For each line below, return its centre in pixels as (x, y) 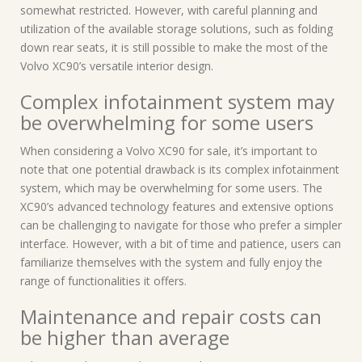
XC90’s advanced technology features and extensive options (177, 206)
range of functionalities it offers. (103, 281)
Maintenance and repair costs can (171, 316)
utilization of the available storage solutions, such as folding (177, 29)
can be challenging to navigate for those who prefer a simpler (181, 225)
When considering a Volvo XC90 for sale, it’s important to (169, 151)
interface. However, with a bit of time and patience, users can (181, 244)
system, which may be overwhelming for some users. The (171, 188)
